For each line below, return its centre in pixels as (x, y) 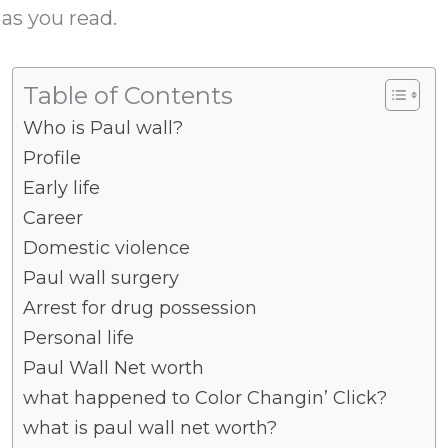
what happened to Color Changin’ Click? (205, 398)
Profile (52, 158)
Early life (61, 188)
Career (53, 218)
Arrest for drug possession (140, 308)
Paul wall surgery (101, 278)
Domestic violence (106, 248)
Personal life (78, 338)
